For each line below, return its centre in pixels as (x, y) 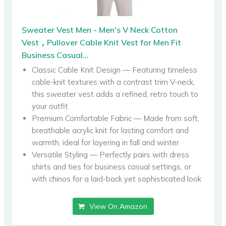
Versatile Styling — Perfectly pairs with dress (111, 154)
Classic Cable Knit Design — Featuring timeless (115, 70)
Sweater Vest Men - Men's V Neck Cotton (100, 30)
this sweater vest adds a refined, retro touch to (115, 94)
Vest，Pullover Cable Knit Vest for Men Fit (102, 42)
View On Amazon (118, 206)
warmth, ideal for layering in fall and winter (106, 142)
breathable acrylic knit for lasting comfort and (110, 130)
